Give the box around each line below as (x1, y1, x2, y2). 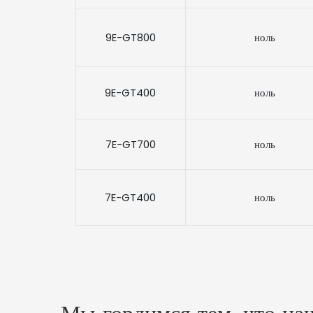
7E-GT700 (105, 136, 156, 152)
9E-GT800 (105, 29, 156, 45)
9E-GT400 (105, 85, 156, 100)
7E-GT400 (105, 189, 156, 205)
